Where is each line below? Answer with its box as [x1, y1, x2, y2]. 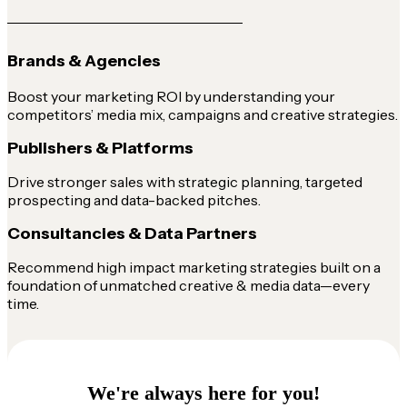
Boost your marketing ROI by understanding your [7, 86, 335, 105]
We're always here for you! [87, 381, 320, 404]
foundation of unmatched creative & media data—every [7, 275, 370, 294]
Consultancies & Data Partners [7, 223, 257, 243]
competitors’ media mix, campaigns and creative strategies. [7, 104, 398, 124]
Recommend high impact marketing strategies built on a [7, 257, 381, 276]
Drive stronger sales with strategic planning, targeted [7, 172, 362, 191]
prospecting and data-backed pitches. [7, 190, 261, 209]
